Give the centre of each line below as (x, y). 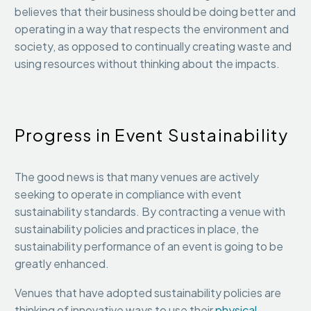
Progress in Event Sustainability (152, 134)
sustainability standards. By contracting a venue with (150, 211)
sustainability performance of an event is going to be (149, 246)
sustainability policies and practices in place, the (137, 228)
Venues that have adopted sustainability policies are (148, 293)
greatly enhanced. (63, 263)
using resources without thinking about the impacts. (147, 63)
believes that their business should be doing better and (155, 11)
